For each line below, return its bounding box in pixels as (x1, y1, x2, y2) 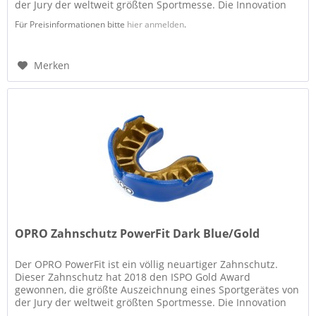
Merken (34, 59, 71, 73)
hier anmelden (127, 18, 185, 31)
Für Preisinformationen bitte (15, 18, 128, 31)
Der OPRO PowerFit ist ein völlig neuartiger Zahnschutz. (15, 257, 279, 271)
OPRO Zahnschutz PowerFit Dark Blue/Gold (15, 225, 260, 241)
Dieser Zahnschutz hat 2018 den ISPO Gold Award (15, 269, 251, 284)
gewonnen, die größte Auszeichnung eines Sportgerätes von (15, 282, 300, 296)
